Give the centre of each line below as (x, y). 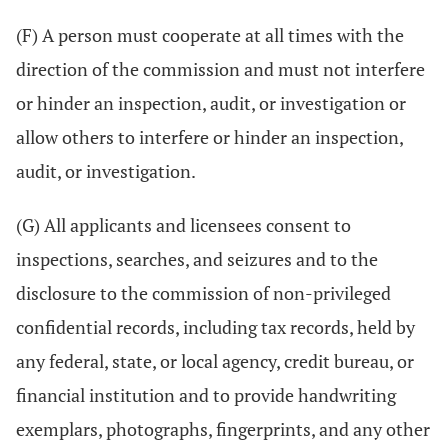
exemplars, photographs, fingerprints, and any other (223, 429)
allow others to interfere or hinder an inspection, (209, 137)
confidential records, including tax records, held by (215, 327)
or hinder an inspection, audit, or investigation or (211, 103)
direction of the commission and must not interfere (220, 69)
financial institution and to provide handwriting (206, 395)
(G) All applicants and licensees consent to (183, 225)
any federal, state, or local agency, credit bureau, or (215, 361)
